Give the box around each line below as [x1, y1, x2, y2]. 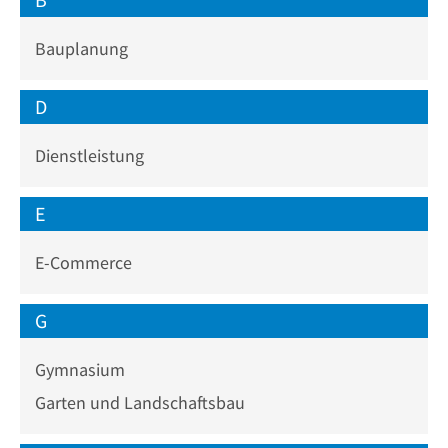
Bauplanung [35, 36, 128, 60]
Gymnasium [35, 357, 125, 381]
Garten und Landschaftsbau [35, 390, 245, 414]
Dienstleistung [35, 143, 144, 167]
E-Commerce [35, 250, 132, 274]
